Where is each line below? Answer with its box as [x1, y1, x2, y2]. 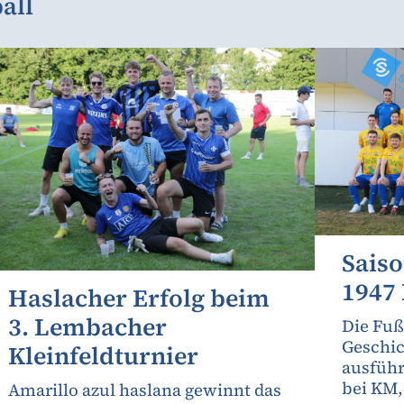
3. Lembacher [7, 310, 167, 344]
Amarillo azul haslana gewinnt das [7, 379, 281, 402]
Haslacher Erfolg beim [7, 281, 270, 316]
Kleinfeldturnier [7, 339, 198, 373]
